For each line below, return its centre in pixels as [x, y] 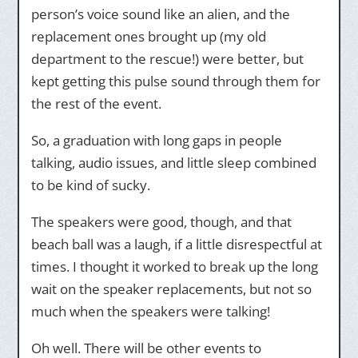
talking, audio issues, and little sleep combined [173, 163]
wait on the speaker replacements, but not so [171, 289]
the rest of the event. [96, 103]
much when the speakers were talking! [150, 311]
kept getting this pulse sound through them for [175, 81]
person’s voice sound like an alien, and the [160, 14]
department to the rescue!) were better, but [167, 59]
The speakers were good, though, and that [161, 222]
